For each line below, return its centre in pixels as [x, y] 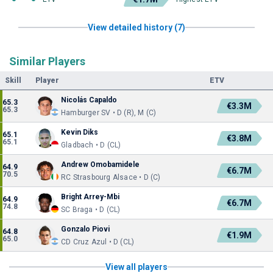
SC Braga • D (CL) [91, 210]
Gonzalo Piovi [85, 229]
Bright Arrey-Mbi [90, 197]
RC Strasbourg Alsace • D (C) [111, 177]
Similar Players [47, 61]
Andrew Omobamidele [100, 165]
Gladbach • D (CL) [91, 145]
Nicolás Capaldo [89, 100]
